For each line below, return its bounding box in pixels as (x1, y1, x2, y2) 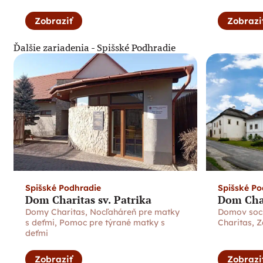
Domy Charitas (25, 207, 85, 217)
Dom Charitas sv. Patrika (25, 193, 151, 207)
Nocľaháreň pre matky (90, 207, 180, 217)
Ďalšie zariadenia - (14, 42, 95, 53)
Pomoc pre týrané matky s (59, 217, 165, 228)
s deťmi (25, 217, 55, 228)
